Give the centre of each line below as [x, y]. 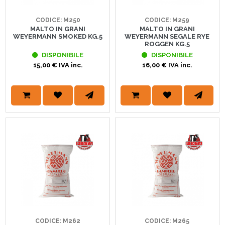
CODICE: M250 [58, 20]
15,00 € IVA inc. [58, 65]
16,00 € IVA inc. [167, 65]
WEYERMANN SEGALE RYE [167, 36]
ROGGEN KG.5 [167, 44]
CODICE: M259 [167, 20]
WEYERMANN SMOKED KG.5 [58, 36]
